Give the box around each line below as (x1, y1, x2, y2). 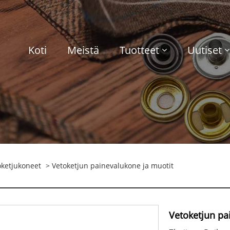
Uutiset (187, 43, 222, 57)
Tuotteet (120, 43, 160, 57)
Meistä (67, 43, 100, 57)
